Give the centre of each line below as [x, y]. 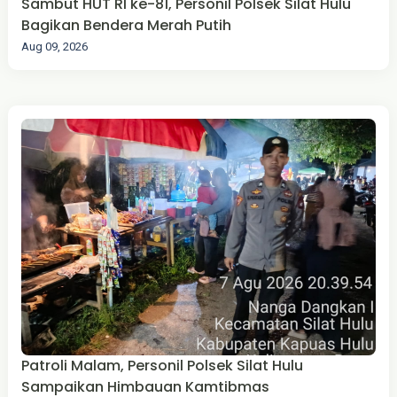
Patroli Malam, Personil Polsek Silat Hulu [162, 365]
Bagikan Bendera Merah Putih [126, 26]
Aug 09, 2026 [54, 47]
